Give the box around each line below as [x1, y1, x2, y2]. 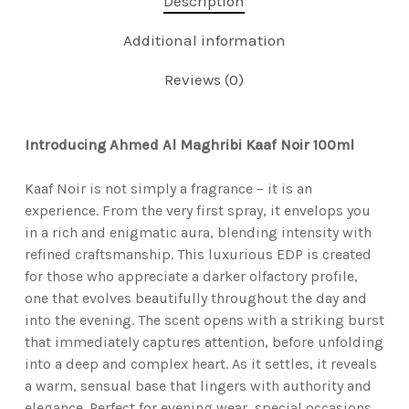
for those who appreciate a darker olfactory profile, [24, 267, 358, 286]
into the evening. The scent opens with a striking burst [24, 311, 384, 330]
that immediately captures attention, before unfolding [24, 333, 383, 351]
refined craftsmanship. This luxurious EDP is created [24, 246, 372, 264]
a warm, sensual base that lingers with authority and [24, 377, 372, 395]
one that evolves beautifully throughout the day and [24, 289, 367, 308]
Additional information [122, 31, 286, 50]
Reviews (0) [164, 70, 245, 89]
